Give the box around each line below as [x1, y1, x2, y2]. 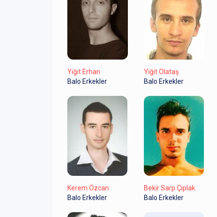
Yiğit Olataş [143, 67, 179, 76]
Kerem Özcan [67, 184, 109, 192]
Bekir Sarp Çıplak [143, 184, 195, 192]
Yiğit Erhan [67, 67, 100, 76]
